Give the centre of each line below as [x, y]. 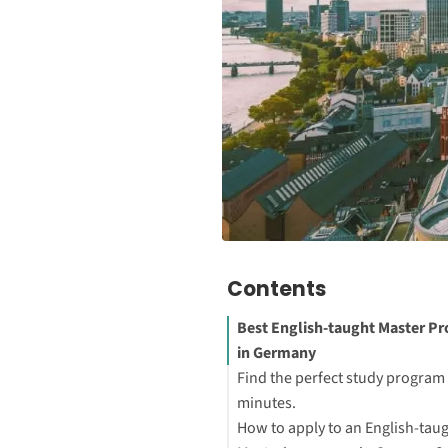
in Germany [276, 352]
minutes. [266, 402]
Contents [276, 289]
